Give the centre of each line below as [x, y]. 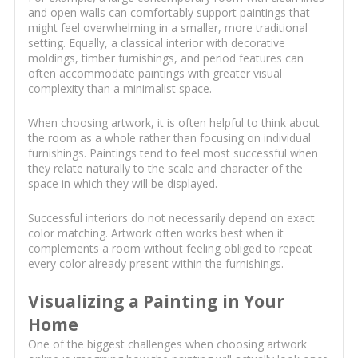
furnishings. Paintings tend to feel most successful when [173, 153]
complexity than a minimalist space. [119, 88]
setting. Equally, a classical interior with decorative [156, 42]
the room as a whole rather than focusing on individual [169, 137]
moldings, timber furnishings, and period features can [165, 58]
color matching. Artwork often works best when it [155, 233]
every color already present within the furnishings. [155, 263]
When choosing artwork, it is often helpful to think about [173, 122]
